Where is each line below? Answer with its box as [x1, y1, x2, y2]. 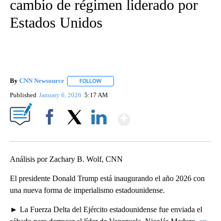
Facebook [38, 130, 65, 138]
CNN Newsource [19, 77, 64, 85]
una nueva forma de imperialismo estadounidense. [10, 185, 165, 194]
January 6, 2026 [39, 91, 83, 99]
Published [10, 91, 37, 99]
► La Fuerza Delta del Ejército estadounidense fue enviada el [10, 205, 202, 214]
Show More [129, 106, 208, 124]
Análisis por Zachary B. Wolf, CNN [10, 154, 123, 163]
